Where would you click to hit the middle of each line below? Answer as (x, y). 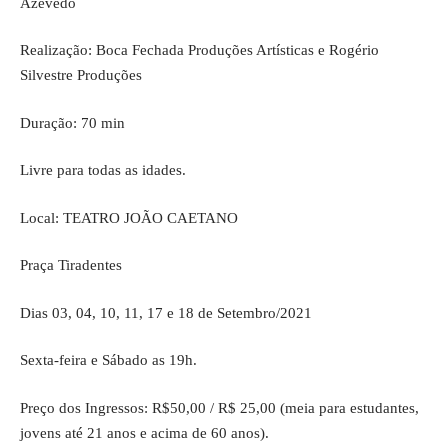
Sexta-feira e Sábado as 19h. (108, 360)
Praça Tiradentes (71, 265)
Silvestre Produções (81, 75)
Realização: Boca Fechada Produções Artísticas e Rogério (199, 50)
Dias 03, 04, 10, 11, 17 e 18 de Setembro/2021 (166, 312)
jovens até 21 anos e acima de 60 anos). (144, 432)
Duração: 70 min (72, 122)
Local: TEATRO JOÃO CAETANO (129, 217)
